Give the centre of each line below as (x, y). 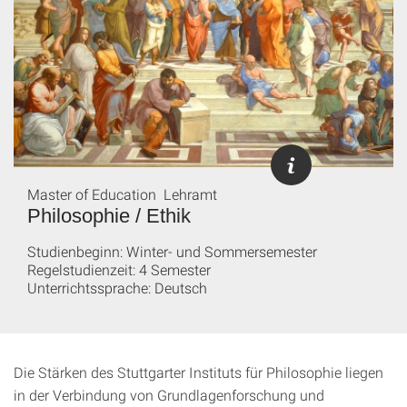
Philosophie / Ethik (109, 216)
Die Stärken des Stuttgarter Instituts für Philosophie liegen (199, 372)
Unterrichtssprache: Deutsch (117, 288)
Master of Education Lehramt (124, 194)
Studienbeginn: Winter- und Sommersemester (172, 251)
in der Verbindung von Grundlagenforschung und (169, 395)
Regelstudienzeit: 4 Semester (119, 269)
